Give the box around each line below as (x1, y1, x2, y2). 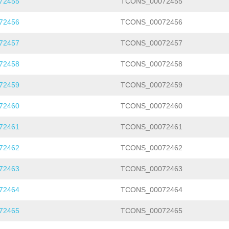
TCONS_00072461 (121, 123, 182, 131)
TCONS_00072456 (121, 18, 182, 27)
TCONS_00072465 (121, 207, 182, 215)
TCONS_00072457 (121, 39, 182, 48)
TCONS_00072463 (121, 165, 182, 173)
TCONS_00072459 (121, 81, 182, 89)
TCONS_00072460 (121, 102, 182, 110)
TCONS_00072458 (121, 60, 182, 68)
